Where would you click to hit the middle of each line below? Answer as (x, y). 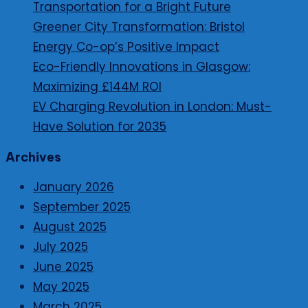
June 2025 (63, 267)
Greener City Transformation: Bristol (139, 27)
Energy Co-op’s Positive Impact (126, 47)
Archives (33, 157)
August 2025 (70, 227)
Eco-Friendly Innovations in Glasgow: (142, 67)
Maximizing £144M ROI (97, 87)
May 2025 (61, 287)
